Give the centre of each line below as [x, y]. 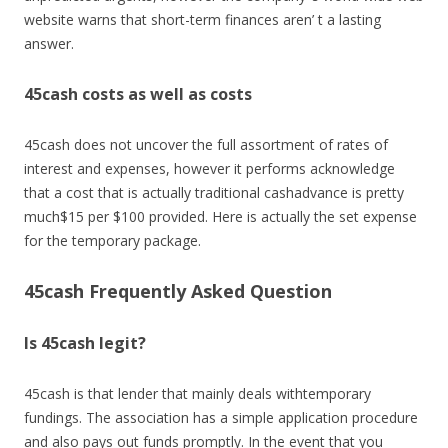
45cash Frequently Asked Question [178, 291]
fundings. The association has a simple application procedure [221, 417]
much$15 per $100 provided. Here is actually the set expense [220, 216]
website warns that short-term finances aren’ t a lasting [202, 19]
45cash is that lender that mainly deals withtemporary [197, 393]
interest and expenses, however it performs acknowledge [209, 168]
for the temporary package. [112, 240]
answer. [49, 43]
